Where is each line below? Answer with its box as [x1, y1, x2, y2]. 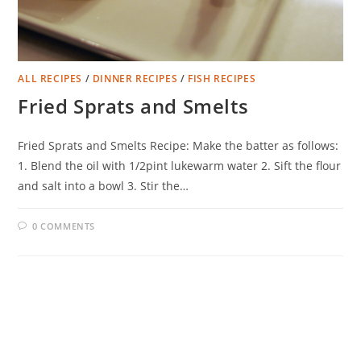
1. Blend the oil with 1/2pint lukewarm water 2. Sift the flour [18, 158, 342, 174]
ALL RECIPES [18, 72, 83, 86]
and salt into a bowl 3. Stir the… [18, 178, 189, 194]
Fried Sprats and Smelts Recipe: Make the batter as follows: [18, 138, 339, 154]
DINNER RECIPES [92, 72, 178, 86]
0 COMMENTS [32, 220, 96, 233]
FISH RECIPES [188, 72, 256, 86]
